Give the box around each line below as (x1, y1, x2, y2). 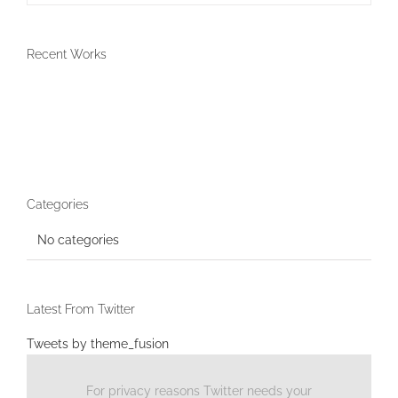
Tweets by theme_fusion (27, 337, 169, 352)
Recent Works (27, 47, 107, 62)
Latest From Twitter (27, 301, 135, 316)
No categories (37, 232, 119, 247)
